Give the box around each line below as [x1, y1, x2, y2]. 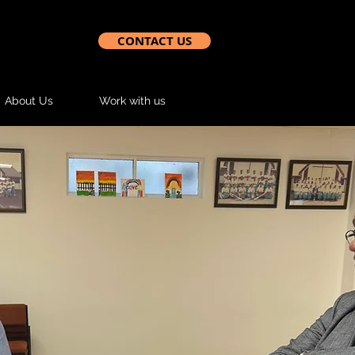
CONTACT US [117, 32, 192, 49]
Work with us [98, 94, 166, 107]
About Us [5, 94, 53, 107]
